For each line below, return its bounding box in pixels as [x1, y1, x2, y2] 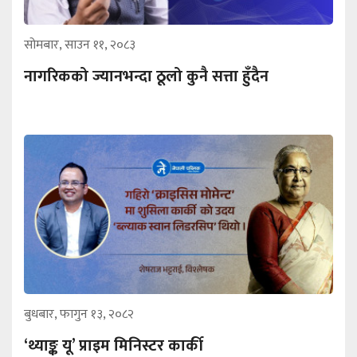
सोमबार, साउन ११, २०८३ [24, 34, 135, 57]
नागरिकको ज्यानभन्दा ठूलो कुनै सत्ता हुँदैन [24, 63, 269, 91]
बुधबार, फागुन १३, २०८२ [24, 304, 134, 326]
